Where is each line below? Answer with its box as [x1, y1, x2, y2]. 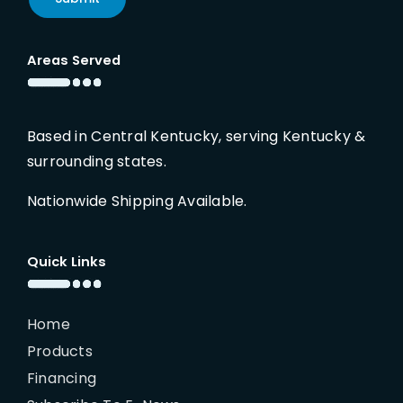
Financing [26, 367, 97, 389]
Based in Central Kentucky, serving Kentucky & [26, 125, 366, 147]
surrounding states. [26, 150, 166, 172]
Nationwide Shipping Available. [26, 190, 247, 211]
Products [26, 340, 93, 362]
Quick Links [26, 251, 106, 271]
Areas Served [26, 49, 121, 69]
